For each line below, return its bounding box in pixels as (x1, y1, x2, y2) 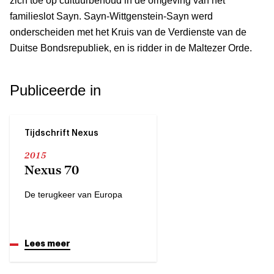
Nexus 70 (24, 162, 79, 177)
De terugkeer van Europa (24, 189, 122, 199)
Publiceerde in (10, 81, 101, 98)
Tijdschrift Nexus (24, 128, 98, 138)
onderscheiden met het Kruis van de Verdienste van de (10, 26, 246, 37)
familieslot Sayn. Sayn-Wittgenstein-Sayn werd (10, 10, 213, 21)
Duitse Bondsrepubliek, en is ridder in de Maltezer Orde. (10, 42, 252, 53)
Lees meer (24, 239, 70, 248)
